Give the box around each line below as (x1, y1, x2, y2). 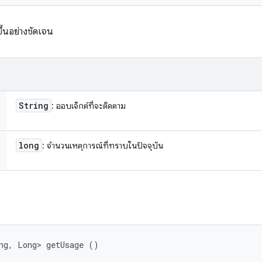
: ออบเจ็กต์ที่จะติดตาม (51, 101, 126, 111)
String (19, 100, 49, 111)
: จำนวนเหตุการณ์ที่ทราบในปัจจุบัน (42, 140, 163, 151)
